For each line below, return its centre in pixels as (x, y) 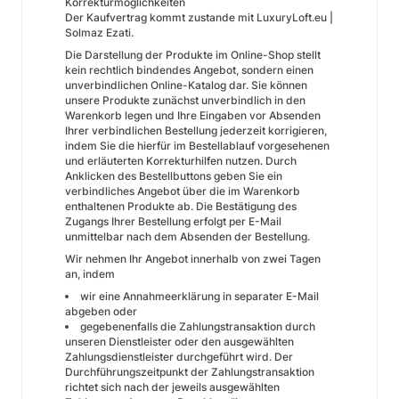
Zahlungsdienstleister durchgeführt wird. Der (179, 357)
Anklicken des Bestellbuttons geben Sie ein (174, 176)
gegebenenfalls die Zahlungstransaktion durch (198, 326)
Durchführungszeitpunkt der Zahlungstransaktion (190, 372)
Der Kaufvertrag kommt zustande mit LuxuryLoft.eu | (199, 17)
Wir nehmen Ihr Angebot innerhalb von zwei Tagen (193, 259)
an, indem (90, 274)
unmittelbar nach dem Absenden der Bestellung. (187, 236)
